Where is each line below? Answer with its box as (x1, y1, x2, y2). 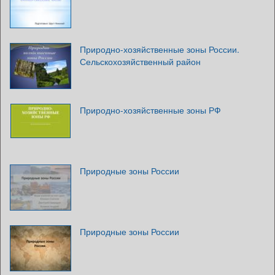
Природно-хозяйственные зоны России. (80, 43, 239, 56)
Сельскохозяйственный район (80, 55, 201, 68)
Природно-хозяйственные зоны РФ (80, 104, 221, 117)
